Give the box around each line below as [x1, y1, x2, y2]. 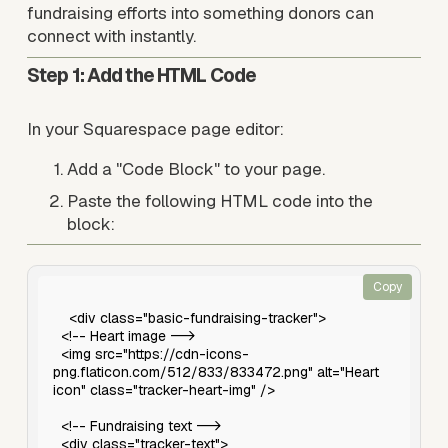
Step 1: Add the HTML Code [26, 63, 257, 89]
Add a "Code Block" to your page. [66, 158, 325, 181]
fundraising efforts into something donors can [26, 2, 374, 24]
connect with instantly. [26, 25, 196, 47]
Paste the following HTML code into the [66, 189, 373, 212]
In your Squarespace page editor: [26, 118, 284, 141]
